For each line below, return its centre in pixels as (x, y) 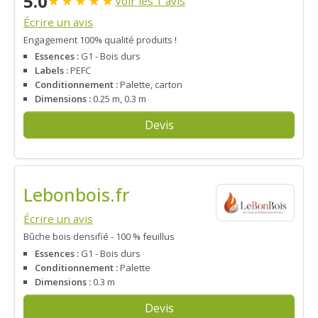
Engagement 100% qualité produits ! (100, 40)
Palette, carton (150, 85)
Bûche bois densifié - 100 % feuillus (99, 237)
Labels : (51, 71)
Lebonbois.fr (77, 195)
